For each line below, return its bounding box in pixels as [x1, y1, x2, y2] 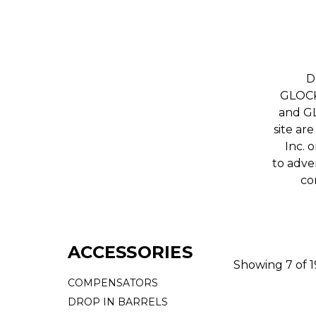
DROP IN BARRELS [68, 296, 168, 308]
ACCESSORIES [68, 242, 193, 262]
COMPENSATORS [68, 276, 158, 289]
